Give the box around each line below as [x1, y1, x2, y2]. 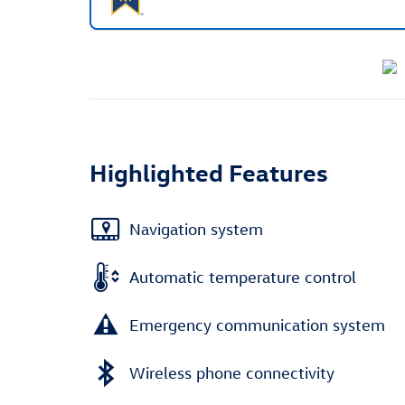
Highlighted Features [89, 156, 328, 187]
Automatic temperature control [129, 267, 356, 287]
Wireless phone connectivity [129, 363, 334, 382]
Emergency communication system [129, 315, 385, 334]
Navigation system [129, 219, 263, 239]
